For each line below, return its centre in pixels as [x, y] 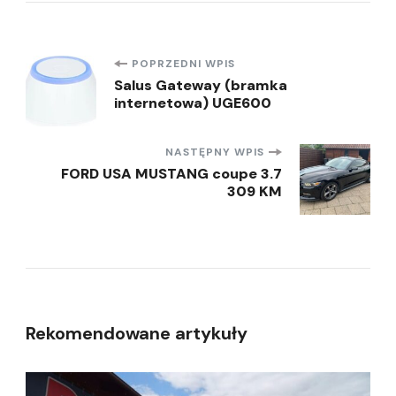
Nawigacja [114, 77]
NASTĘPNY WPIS [215, 152]
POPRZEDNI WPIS [183, 64]
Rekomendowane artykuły [137, 334]
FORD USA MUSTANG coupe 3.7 [171, 174]
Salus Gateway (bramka [201, 86]
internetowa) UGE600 [193, 103]
